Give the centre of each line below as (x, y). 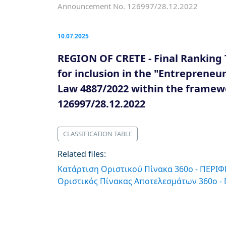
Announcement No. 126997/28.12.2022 (128, 6)
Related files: (82, 154)
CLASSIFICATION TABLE (98, 134)
